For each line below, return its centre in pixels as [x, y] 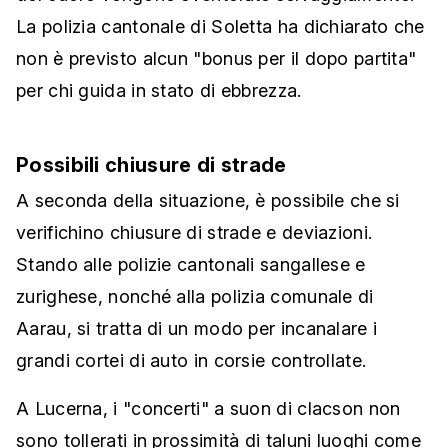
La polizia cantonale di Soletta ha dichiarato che [220, 27]
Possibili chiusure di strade [151, 165]
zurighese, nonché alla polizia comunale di [195, 297]
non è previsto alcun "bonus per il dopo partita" [216, 59]
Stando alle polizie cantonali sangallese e [191, 265]
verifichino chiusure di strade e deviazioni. [194, 233]
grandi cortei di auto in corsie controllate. [191, 361]
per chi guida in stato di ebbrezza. [159, 91]
